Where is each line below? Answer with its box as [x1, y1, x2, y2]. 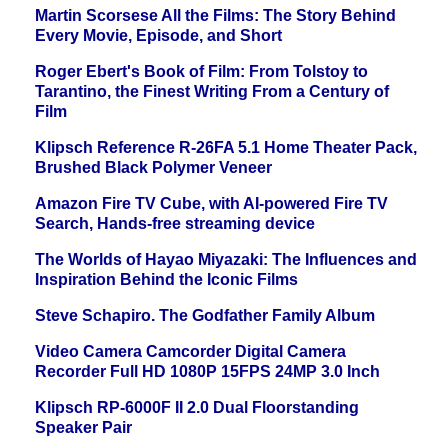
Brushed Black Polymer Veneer [35, 159, 272, 177]
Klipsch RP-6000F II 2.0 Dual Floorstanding [35, 399, 359, 417]
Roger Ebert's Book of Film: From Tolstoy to [35, 63, 368, 81]
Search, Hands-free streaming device [35, 215, 315, 233]
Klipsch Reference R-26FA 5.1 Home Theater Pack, [35, 139, 417, 157]
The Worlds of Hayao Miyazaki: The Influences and [35, 251, 417, 269]
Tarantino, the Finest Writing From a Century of [35, 83, 389, 101]
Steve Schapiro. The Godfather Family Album [35, 307, 375, 325]
